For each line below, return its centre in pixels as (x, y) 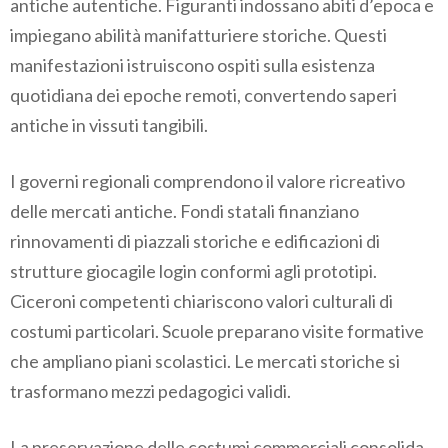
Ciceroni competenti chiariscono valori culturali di (201, 301)
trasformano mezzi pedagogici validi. (150, 391)
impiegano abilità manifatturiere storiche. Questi (198, 35)
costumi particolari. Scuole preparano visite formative (217, 331)
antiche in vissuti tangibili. (109, 125)
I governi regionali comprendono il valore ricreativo (207, 181)
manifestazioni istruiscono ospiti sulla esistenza (192, 65)
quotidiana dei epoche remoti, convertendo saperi (203, 95)
